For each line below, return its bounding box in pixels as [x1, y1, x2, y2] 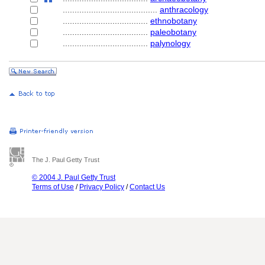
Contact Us [130, 183, 165, 191]
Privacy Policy [79, 183, 124, 191]
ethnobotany [150, 16, 197, 25]
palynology [150, 38, 190, 48]
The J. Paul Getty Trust [32, 156, 99, 163]
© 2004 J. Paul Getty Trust [32, 173, 115, 182]
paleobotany [150, 27, 196, 37]
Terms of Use [32, 183, 74, 191]
